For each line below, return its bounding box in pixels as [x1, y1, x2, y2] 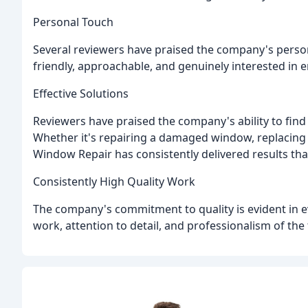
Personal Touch [33, 14, 113, 30]
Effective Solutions [33, 85, 129, 101]
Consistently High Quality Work [33, 173, 195, 189]
